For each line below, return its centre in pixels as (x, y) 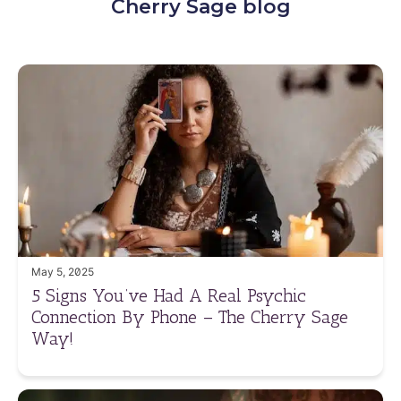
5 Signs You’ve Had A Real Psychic (169, 295)
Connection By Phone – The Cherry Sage (190, 316)
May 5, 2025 (63, 271)
